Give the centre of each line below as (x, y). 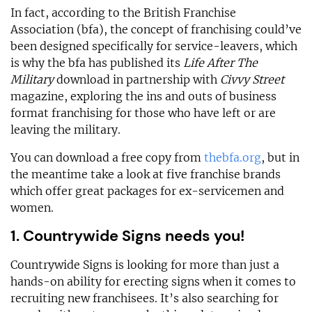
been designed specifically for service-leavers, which (154, 46)
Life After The (220, 62)
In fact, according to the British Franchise (123, 12)
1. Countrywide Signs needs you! (128, 235)
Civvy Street (252, 79)
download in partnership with (137, 79)
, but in (280, 157)
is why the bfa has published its (97, 62)
